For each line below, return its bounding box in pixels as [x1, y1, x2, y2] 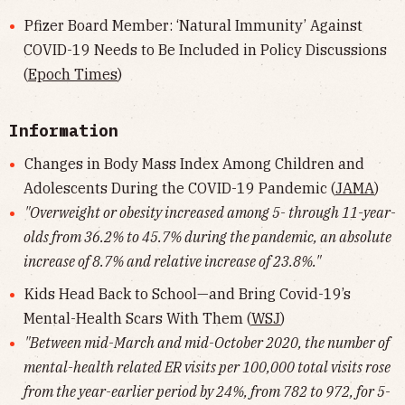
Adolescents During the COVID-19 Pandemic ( [24, 178, 335, 197]
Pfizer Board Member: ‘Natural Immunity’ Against [24, 15, 363, 34]
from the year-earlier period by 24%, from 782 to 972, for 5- [24, 382, 391, 401]
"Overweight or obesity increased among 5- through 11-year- [24, 202, 396, 221]
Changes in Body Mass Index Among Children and [24, 154, 364, 173]
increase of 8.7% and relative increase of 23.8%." [24, 251, 321, 270]
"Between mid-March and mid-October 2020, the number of [24, 334, 390, 353]
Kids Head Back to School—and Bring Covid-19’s [24, 285, 351, 304]
